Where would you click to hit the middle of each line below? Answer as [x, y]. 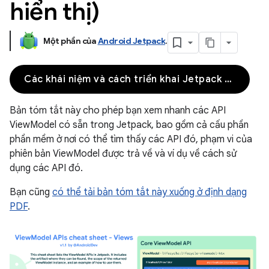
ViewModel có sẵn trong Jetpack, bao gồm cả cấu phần [129, 125]
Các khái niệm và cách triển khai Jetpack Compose [228, 79]
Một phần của [71, 41]
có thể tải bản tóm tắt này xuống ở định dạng [150, 192]
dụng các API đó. [46, 168]
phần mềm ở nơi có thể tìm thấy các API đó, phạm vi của [131, 139]
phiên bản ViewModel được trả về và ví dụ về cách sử [123, 154]
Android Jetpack [131, 41]
